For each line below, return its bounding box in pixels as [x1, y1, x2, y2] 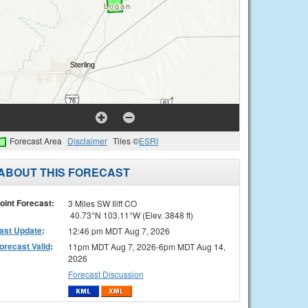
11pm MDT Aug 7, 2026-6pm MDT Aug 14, [67, 240, 225, 252]
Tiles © [113, 135, 139, 146]
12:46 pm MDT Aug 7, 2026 [67, 224, 170, 236]
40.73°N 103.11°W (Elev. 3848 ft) [67, 208, 193, 221]
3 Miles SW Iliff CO [67, 197, 137, 209]
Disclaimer [67, 135, 107, 146]
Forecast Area [10, 135, 62, 146]
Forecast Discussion [67, 267, 144, 280]
